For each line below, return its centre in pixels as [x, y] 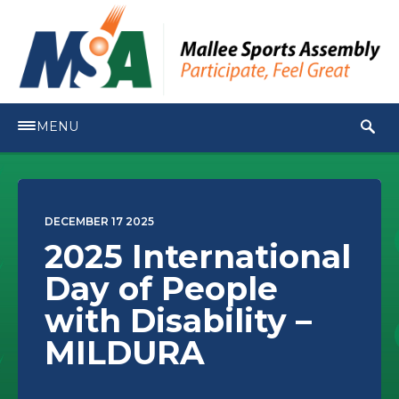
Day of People [161, 289]
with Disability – [178, 321]
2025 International [198, 257]
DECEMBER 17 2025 [99, 222]
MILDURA [125, 353]
